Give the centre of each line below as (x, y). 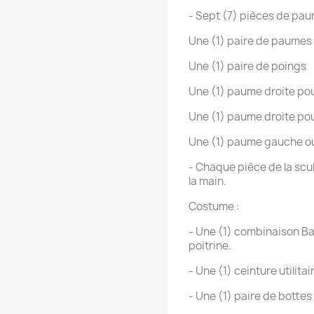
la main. (207, 182)
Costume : (214, 207)
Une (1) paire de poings (247, 67)
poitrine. (210, 246)
